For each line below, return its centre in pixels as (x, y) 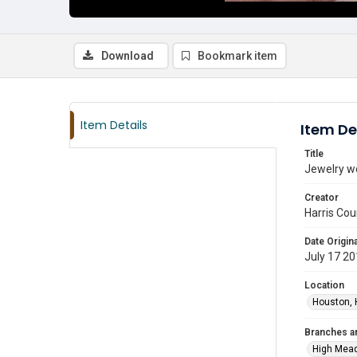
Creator (322, 198)
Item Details (114, 125)
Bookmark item (237, 56)
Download (127, 56)
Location (324, 285)
